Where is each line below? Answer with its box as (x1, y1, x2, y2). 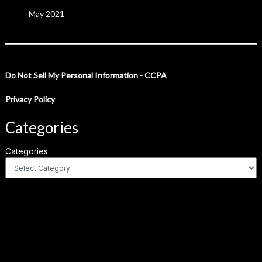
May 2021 (28, 9, 64, 19)
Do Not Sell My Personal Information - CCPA (5, 70, 167, 80)
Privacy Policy (5, 94, 55, 104)
